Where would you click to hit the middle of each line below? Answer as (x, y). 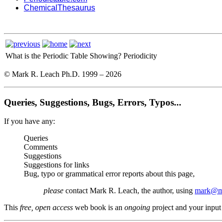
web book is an (99, 208)
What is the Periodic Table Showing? (63, 55)
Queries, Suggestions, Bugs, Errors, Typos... (93, 102)
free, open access (45, 208)
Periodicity (140, 55)
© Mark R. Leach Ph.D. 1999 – (55, 74)
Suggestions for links (56, 165)
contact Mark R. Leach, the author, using (129, 191)
